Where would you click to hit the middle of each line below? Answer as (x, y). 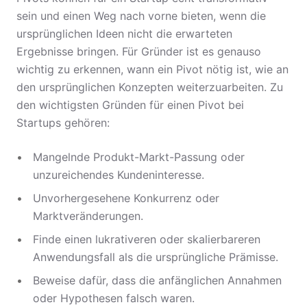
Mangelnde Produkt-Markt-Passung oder (139, 157)
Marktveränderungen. (88, 216)
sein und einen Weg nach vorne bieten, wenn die (141, 16)
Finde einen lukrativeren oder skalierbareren (147, 239)
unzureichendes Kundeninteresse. (119, 175)
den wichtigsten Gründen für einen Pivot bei (130, 105)
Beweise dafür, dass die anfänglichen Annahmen (157, 280)
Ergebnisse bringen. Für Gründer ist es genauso (139, 51)
